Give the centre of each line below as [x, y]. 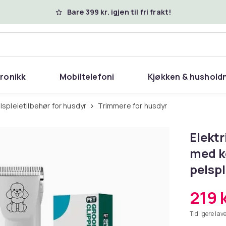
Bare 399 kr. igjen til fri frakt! [119, 12]
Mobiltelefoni [87, 77]
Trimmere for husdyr [135, 106]
